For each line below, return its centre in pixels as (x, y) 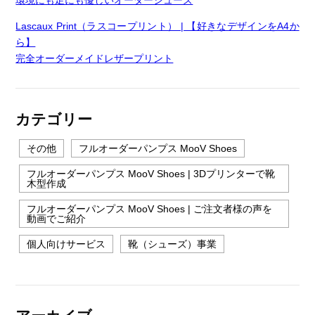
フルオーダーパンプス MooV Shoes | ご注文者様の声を (150, 209)
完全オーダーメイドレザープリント (95, 59)
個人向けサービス (66, 244)
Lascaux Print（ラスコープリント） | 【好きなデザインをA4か (157, 26)
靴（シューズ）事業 (173, 244)
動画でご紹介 (57, 219)
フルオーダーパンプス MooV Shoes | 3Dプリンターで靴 (151, 174)
